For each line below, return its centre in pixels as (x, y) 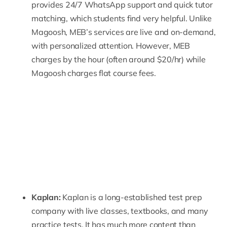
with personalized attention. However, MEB (111, 46)
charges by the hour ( (70, 60)
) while (194, 60)
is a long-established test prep (145, 197)
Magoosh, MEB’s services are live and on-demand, (124, 32)
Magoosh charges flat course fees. (94, 73)
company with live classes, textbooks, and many (120, 211)
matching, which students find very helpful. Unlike (122, 18)
